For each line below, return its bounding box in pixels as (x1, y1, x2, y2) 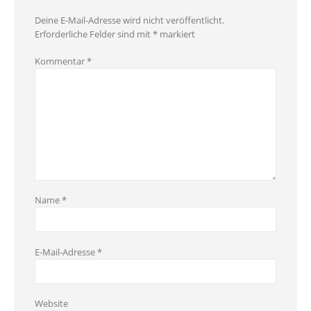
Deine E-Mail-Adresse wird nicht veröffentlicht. (35, 14, 224, 27)
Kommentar (35, 54, 87, 67)
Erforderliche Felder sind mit (35, 28, 153, 41)
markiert (158, 28, 195, 41)
